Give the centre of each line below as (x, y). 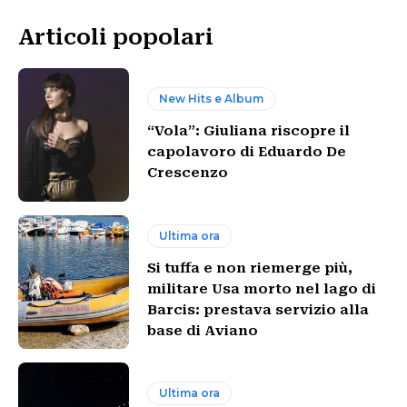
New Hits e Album (212, 99)
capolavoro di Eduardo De (247, 152)
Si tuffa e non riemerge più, (250, 268)
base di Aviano (203, 330)
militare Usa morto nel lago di (262, 288)
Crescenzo (188, 173)
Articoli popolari (116, 38)
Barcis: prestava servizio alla (258, 309)
